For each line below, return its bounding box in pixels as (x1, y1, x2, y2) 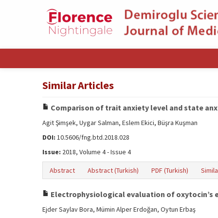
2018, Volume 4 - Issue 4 (61, 147, 131, 156)
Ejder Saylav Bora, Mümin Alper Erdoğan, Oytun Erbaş (42, 205, 196, 214)
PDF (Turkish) (151, 166, 188, 175)
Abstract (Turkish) (88, 166, 139, 175)
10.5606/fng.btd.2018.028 (55, 133, 129, 142)
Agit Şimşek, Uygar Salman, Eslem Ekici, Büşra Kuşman (42, 118, 198, 127)
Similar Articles (42, 78, 114, 92)
